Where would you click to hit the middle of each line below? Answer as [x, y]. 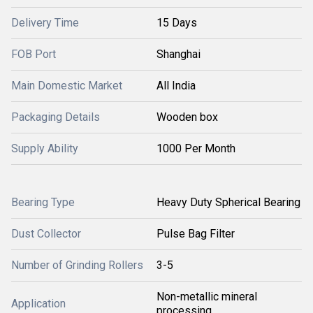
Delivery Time [45, 22]
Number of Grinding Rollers [77, 265]
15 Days [177, 22]
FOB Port [34, 54]
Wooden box [187, 117]
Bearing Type [43, 202]
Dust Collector [46, 233]
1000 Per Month [196, 148]
